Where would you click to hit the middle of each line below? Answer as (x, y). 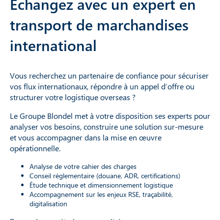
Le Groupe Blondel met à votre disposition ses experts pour (110, 115)
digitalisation (48, 203)
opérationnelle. (35, 148)
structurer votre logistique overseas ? (73, 97)
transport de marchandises (99, 24)
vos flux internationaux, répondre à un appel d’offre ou (102, 86)
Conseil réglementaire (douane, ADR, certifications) (105, 175)
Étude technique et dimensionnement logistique (101, 185)
